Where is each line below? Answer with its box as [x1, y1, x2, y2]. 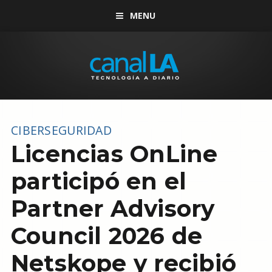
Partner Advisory [10, 195, 215, 222]
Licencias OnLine [10, 140, 218, 168]
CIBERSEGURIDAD [10, 122, 112, 138]
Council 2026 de [10, 222, 203, 250]
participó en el [10, 168, 187, 195]
